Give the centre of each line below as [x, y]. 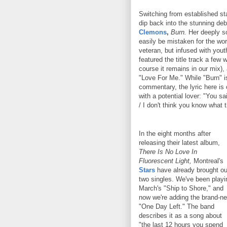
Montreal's [207, 161]
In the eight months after [175, 133]
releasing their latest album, [179, 142]
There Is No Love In [168, 152]
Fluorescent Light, [165, 161]
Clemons [153, 32]
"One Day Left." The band [177, 206]
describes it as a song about [180, 215]
